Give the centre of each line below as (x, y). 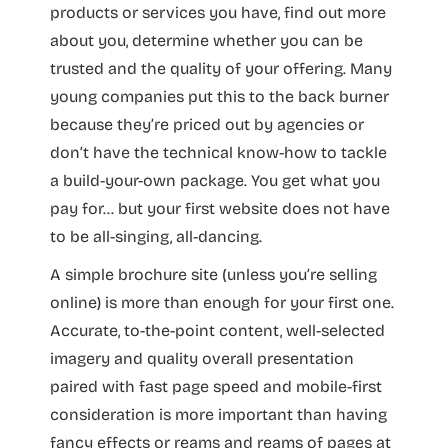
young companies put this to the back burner (219, 96)
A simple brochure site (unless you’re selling (213, 274)
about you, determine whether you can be (206, 40)
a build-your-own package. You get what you (215, 180)
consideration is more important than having (218, 414)
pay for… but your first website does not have (220, 208)
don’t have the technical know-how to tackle (218, 152)
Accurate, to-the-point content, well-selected (217, 330)
